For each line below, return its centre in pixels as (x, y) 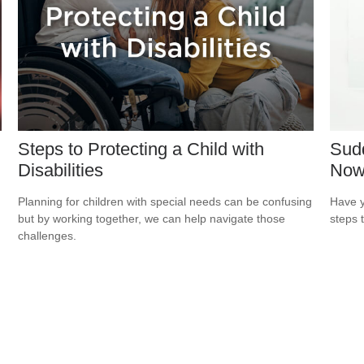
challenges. (48, 236)
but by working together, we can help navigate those (152, 219)
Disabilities (61, 171)
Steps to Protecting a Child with (141, 149)
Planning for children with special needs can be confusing (165, 202)
